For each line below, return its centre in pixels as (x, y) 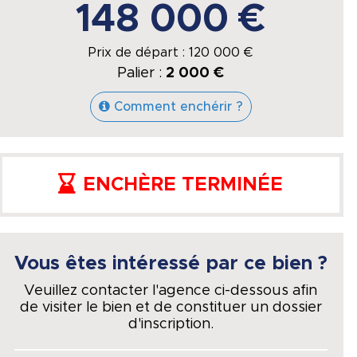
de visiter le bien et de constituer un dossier (171, 308)
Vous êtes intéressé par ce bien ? (171, 264)
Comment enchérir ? (178, 107)
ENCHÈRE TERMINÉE (183, 185)
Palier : (142, 73)
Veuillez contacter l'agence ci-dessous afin (171, 291)
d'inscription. (171, 324)
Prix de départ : (139, 53)
